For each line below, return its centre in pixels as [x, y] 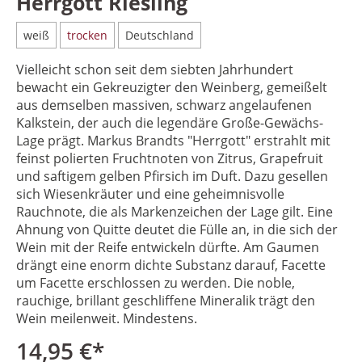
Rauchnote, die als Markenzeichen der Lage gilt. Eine [175, 212]
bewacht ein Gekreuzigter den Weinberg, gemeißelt [172, 87]
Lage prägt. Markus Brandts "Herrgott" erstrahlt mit [173, 141]
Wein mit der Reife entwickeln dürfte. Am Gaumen [168, 247]
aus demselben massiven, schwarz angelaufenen [164, 105]
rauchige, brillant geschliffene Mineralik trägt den [166, 301]
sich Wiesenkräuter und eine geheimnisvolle [150, 194]
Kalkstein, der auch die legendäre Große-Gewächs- [170, 123]
